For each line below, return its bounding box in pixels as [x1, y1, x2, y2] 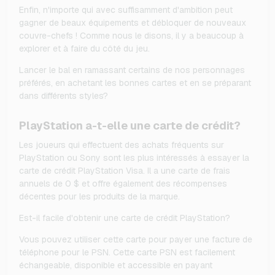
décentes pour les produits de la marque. [19, 191, 180, 203]
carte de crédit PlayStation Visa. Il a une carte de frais [19, 165, 230, 177]
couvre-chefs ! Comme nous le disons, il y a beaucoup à [19, 30, 244, 42]
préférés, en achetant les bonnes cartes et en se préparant [19, 77, 251, 89]
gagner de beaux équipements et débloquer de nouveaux [19, 17, 246, 29]
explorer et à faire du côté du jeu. [19, 43, 150, 55]
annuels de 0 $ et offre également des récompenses [19, 178, 227, 190]
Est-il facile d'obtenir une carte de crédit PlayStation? [19, 212, 230, 224]
